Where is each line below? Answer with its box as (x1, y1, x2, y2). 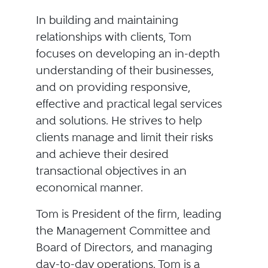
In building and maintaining (35, 13, 178, 27)
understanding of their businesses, (35, 63, 214, 77)
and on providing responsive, (35, 80, 191, 94)
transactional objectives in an (35, 164, 187, 178)
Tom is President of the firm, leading (35, 207, 221, 221)
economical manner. (35, 181, 143, 194)
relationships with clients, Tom (35, 30, 191, 44)
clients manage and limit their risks (35, 130, 213, 144)
